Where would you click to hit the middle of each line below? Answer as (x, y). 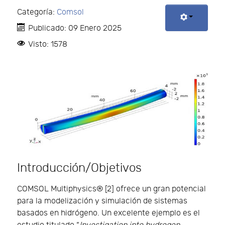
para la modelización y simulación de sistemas (102, 201)
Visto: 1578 (48, 45)
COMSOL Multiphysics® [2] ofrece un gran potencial (111, 189)
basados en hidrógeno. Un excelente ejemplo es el (108, 213)
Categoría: (37, 13)
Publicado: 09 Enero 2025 (75, 29)
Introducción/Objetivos (79, 168)
